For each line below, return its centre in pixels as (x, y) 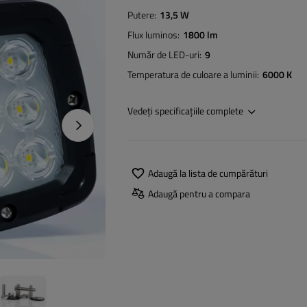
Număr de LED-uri (163, 54)
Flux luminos (152, 35)
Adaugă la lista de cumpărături (208, 173)
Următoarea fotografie (120, 125)
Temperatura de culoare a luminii (192, 74)
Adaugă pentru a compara (199, 193)
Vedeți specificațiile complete (185, 111)
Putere (141, 15)
